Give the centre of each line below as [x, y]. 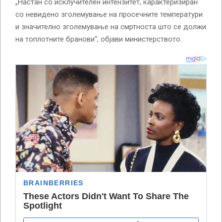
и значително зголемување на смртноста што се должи [111, 27]
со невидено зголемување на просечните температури [109, 14]
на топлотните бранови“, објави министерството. [99, 39]
